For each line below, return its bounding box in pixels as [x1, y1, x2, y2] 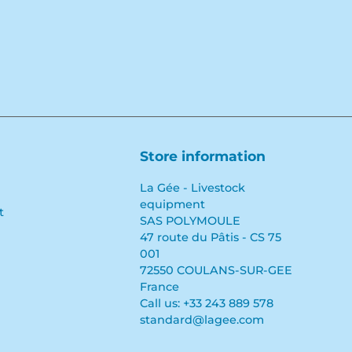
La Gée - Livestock [140, 181, 245, 195]
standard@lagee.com [140, 313, 264, 327]
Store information [140, 148, 266, 164]
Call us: [140, 296, 183, 310]
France [140, 280, 179, 294]
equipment [140, 197, 205, 211]
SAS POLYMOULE [140, 214, 240, 228]
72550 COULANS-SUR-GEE [140, 263, 292, 277]
